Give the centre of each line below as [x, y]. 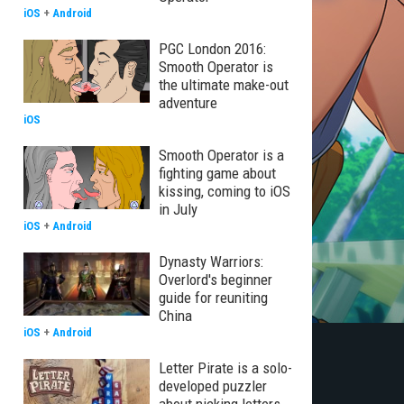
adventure [188, 103]
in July [178, 209]
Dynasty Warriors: [211, 262]
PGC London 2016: [212, 49]
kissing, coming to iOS [225, 191]
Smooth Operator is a [221, 155]
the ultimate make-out [224, 85]
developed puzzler [213, 386]
